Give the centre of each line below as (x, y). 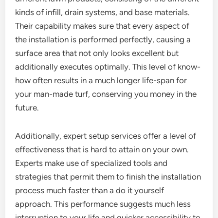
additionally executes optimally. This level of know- (108, 67)
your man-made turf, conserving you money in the (106, 94)
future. (27, 108)
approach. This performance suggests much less (103, 204)
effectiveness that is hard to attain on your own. (102, 149)
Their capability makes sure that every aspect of (102, 26)
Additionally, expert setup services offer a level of (106, 136)
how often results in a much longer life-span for (101, 80)
